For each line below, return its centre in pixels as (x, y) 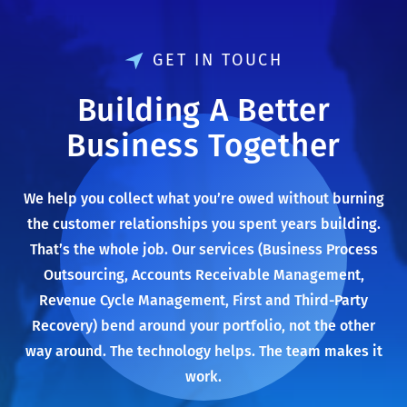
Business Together (203, 145)
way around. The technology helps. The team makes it (203, 351)
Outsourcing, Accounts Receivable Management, (203, 275)
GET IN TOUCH (218, 60)
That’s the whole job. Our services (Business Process (203, 249)
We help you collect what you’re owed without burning (203, 199)
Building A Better (203, 110)
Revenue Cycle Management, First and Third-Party (203, 300)
